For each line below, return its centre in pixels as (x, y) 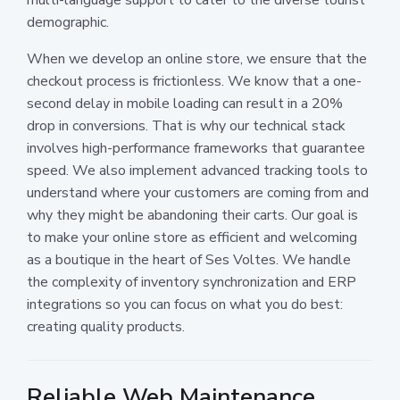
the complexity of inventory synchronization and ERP (192, 282)
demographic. (68, 22)
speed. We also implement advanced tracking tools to (197, 170)
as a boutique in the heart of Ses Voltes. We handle (189, 259)
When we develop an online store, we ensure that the (197, 58)
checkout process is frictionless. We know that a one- (194, 81)
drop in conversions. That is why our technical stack (186, 125)
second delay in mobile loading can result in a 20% (185, 103)
